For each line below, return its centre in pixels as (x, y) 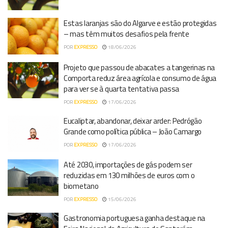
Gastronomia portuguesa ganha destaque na (134, 218)
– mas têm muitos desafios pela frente (126, 34)
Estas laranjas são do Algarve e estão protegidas (140, 23)
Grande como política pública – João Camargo (133, 131)
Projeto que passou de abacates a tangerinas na (139, 67)
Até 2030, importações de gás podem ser (128, 165)
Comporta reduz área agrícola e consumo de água (140, 78)
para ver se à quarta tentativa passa (122, 89)
